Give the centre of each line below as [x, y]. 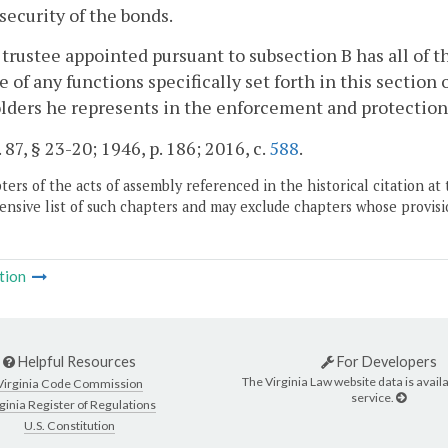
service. [373, 397]
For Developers [385, 362]
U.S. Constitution [69, 426]
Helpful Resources [75, 362]
